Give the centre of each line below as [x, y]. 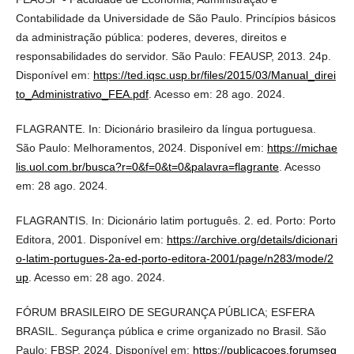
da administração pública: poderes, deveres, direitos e [151, 37]
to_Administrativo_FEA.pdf [82, 94]
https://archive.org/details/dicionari [252, 239]
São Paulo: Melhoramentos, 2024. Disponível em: [141, 147]
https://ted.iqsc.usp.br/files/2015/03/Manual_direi [214, 75]
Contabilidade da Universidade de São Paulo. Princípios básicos [175, 18]
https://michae [302, 147]
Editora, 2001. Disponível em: [91, 239]
